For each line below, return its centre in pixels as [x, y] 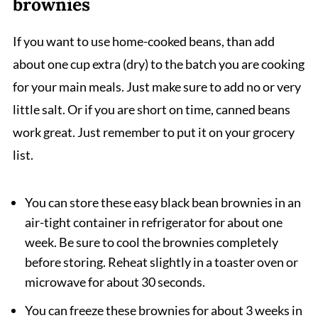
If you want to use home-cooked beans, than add [143, 42]
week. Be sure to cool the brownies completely [151, 242]
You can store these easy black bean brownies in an [163, 203]
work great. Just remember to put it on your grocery [153, 132]
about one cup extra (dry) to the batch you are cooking [158, 64]
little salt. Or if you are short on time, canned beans [151, 110]
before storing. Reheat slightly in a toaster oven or [161, 262]
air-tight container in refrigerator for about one [153, 223]
